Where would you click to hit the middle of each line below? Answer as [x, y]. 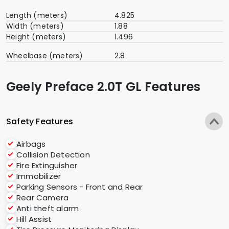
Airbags [31, 144]
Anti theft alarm [48, 208]
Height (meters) [36, 37]
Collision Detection [53, 155]
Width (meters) [35, 26]
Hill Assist [34, 219]
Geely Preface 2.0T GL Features [103, 87]
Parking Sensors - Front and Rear [80, 187]
